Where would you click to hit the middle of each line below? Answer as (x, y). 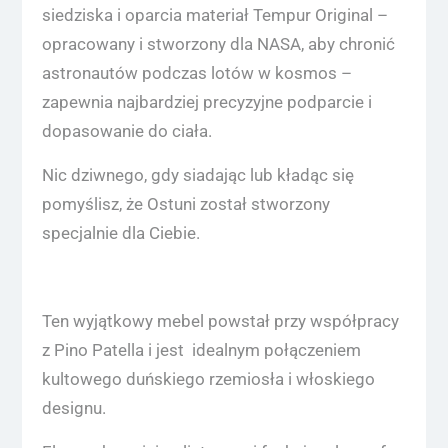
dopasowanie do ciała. (126, 131)
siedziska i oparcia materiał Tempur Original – (216, 15)
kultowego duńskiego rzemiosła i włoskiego (208, 379)
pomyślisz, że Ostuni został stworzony (185, 204)
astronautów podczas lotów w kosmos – (196, 73)
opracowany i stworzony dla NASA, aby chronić (218, 44)
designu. (73, 408)
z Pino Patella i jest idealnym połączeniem (201, 350)
